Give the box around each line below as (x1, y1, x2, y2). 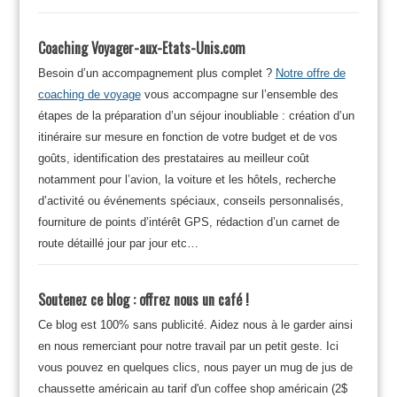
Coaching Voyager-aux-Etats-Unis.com (37, 36, 245, 58)
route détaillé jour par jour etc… (37, 236, 198, 250)
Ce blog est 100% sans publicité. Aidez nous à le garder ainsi (37, 317, 353, 331)
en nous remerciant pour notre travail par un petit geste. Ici (37, 339, 339, 353)
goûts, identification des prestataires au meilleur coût (37, 151, 309, 165)
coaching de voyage (37, 87, 141, 101)
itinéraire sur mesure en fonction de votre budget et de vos (37, 129, 338, 144)
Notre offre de (275, 66, 346, 80)
